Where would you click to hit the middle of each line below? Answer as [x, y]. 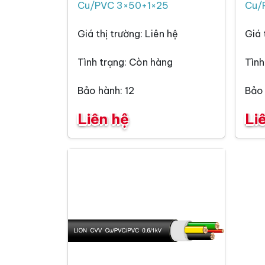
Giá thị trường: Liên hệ [128, 34]
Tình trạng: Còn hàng [125, 62]
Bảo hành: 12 [106, 91]
